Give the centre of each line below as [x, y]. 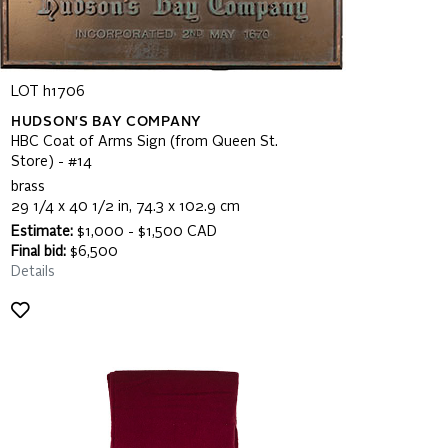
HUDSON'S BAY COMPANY [106, 122]
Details [33, 272]
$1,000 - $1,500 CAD [145, 232]
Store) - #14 [51, 162]
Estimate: [42, 232]
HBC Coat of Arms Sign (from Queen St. [144, 142]
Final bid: [38, 252]
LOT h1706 [48, 92]
